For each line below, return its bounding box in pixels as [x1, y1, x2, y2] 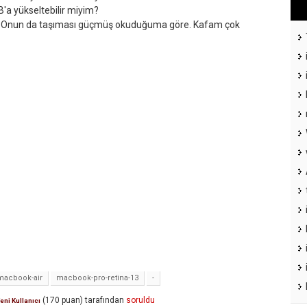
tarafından [85, 295, 124, 306]
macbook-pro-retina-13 [56, 273, 138, 283]
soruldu [126, 295, 155, 306]
